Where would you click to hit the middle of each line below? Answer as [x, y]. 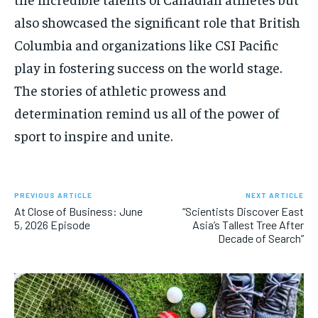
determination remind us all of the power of [147, 113]
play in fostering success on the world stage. [148, 67]
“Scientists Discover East [243, 212]
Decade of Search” [261, 238]
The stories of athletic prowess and [120, 90]
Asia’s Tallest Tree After [248, 225]
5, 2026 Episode [52, 225]
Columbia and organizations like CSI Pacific [146, 45]
